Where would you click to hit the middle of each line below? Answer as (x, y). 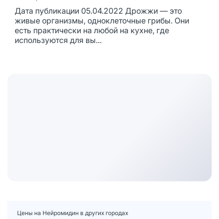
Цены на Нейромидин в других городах (73, 213)
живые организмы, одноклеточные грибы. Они (102, 21)
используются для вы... (58, 40)
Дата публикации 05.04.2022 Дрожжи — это (98, 11)
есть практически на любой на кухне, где (92, 31)
